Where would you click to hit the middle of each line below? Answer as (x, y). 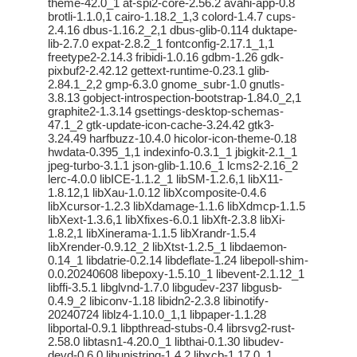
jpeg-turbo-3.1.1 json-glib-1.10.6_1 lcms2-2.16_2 (173, 166)
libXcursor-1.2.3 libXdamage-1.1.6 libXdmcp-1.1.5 (177, 206)
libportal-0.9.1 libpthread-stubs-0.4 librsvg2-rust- (171, 328)
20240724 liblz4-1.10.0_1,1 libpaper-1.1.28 (157, 315)
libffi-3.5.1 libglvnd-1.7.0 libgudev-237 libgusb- (165, 288)
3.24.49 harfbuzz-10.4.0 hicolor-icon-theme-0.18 (172, 139)
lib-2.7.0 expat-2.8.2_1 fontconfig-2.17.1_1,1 (161, 44)
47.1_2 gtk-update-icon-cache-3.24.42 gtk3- (161, 125)
